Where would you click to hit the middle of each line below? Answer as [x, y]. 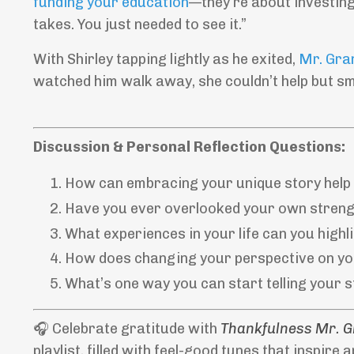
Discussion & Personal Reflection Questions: [189, 147]
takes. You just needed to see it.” [140, 25]
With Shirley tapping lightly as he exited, [166, 60]
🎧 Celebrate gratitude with [127, 328]
